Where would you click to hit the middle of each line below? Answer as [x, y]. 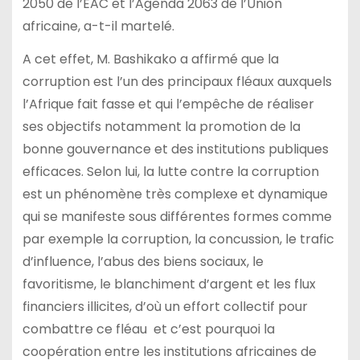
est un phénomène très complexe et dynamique [175, 194]
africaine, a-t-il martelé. [98, 27]
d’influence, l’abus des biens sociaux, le [143, 262]
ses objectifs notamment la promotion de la [161, 127]
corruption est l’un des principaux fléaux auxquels [177, 82]
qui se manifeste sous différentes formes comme [177, 217]
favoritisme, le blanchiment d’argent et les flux [169, 284]
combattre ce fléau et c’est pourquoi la [148, 329]
